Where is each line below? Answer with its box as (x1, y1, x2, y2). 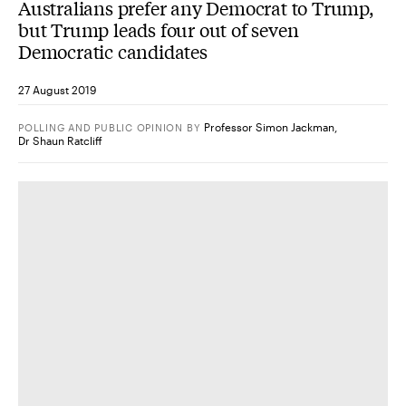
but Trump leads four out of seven (18, 16, 299, 42)
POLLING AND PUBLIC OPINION (18, 121, 184, 133)
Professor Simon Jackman (204, 120, 335, 133)
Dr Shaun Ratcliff (18, 133, 102, 147)
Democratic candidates (18, 38, 208, 63)
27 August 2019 (18, 83, 96, 97)
